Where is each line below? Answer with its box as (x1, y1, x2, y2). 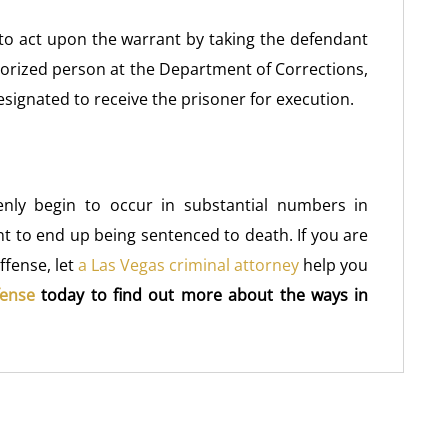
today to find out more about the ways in (34, 284, 369, 306)
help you (299, 254, 369, 276)
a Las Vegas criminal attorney (77, 254, 300, 276)
